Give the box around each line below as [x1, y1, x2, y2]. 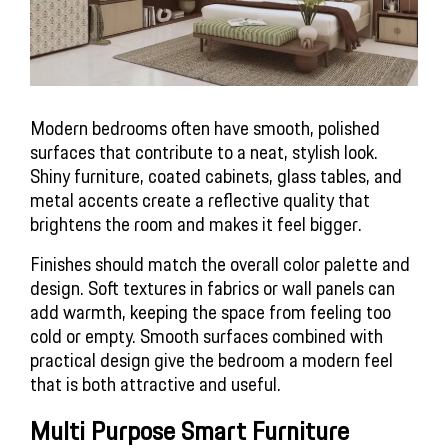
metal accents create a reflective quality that [30, 184, 370, 215]
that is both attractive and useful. [30, 368, 281, 399]
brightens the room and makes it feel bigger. [30, 208, 362, 239]
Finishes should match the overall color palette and [30, 248, 410, 279]
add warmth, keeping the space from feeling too [30, 296, 391, 327]
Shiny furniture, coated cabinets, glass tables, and [30, 160, 402, 191]
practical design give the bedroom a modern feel [30, 344, 393, 375]
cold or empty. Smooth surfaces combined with [30, 320, 383, 351]
